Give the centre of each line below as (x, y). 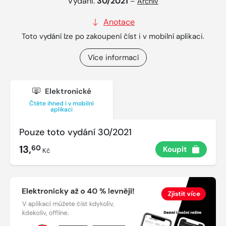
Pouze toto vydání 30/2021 (75, 132)
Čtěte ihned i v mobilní (62, 103)
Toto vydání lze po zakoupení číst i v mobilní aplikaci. (113, 36)
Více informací (113, 57)
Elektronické (67, 91)
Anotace (119, 22)
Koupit (175, 150)
